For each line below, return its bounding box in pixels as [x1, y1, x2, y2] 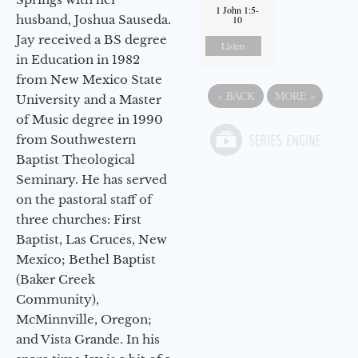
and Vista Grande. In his [16, 332, 160, 348]
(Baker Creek [16, 272, 95, 288]
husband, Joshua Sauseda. [16, 12, 171, 28]
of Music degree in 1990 [16, 112, 163, 128]
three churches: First [16, 212, 141, 228]
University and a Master [16, 92, 161, 108]
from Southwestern [16, 132, 136, 148]
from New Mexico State [16, 72, 162, 88]
